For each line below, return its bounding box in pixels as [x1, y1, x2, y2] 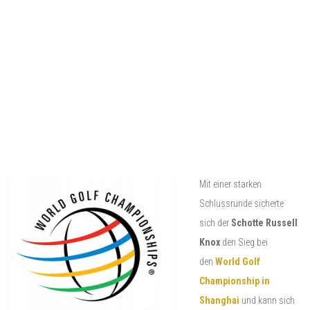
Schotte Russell [231, 217, 298, 228]
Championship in [199, 275, 270, 286]
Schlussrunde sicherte [199, 197, 284, 209]
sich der [199, 217, 231, 228]
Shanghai [199, 294, 239, 306]
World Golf [215, 255, 260, 267]
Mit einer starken [199, 178, 262, 190]
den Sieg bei [220, 236, 268, 248]
